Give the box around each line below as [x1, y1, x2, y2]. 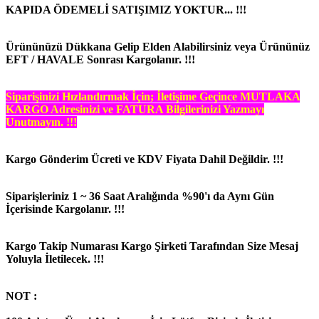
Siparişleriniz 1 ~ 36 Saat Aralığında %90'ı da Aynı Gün [6, 189, 274, 202]
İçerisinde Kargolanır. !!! [6, 202, 125, 215]
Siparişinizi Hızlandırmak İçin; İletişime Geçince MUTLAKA [6, 90, 300, 103]
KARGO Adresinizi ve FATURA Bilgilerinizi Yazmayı [6, 103, 264, 115]
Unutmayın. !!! [6, 115, 77, 128]
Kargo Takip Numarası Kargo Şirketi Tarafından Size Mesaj [6, 239, 298, 252]
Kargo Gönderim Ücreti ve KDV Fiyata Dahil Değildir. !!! [6, 152, 283, 165]
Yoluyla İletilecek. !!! [6, 252, 104, 265]
